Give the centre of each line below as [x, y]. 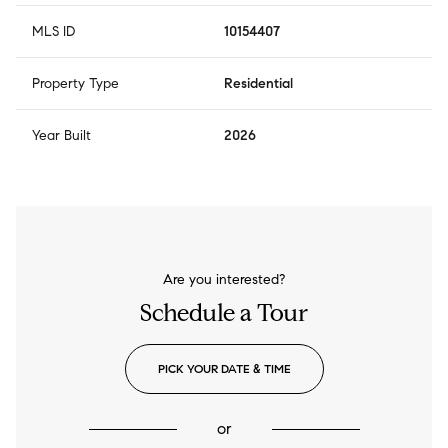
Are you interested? [224, 280]
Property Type [75, 84]
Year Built [61, 136]
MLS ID [53, 32]
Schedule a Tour [224, 313]
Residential [258, 84]
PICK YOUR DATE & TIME [224, 369]
